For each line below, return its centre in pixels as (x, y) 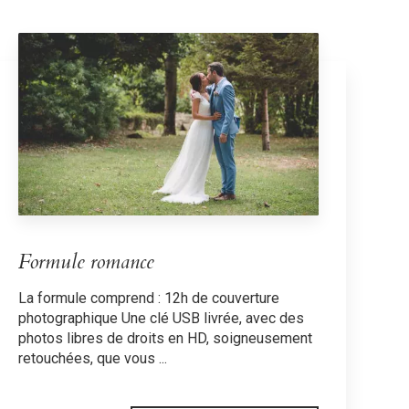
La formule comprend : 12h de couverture (149, 298)
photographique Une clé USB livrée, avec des (162, 318)
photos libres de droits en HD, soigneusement (166, 338)
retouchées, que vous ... (93, 358)
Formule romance (87, 262)
